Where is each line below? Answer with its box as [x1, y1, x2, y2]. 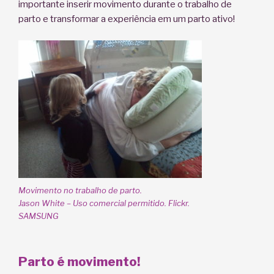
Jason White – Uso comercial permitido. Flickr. [18, 198, 190, 209]
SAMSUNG [18, 211, 59, 221]
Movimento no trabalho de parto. [18, 185, 142, 196]
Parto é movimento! [18, 254, 140, 269]
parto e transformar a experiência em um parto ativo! [18, 13, 235, 25]
